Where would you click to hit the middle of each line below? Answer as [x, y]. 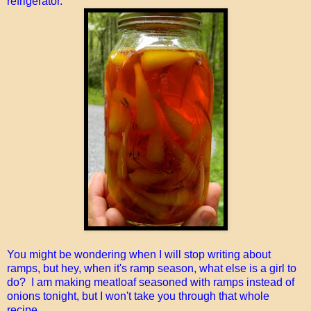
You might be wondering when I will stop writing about [139, 254]
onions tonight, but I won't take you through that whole [138, 296]
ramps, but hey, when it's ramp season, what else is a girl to [152, 268]
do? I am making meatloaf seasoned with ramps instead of [151, 282]
